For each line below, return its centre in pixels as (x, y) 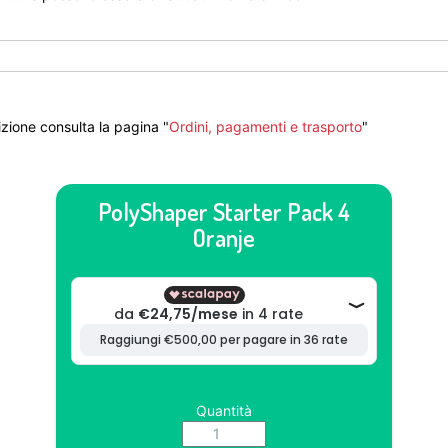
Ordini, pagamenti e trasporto (265, 126)
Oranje (224, 237)
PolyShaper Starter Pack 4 (224, 211)
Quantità (224, 410)
